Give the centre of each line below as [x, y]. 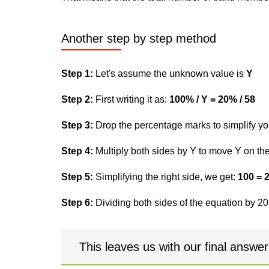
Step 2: [77, 99]
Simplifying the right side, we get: [165, 177]
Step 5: [77, 177]
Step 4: [77, 151]
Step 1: [77, 74]
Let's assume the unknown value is [170, 74]
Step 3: [77, 125]
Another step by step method [139, 38]
